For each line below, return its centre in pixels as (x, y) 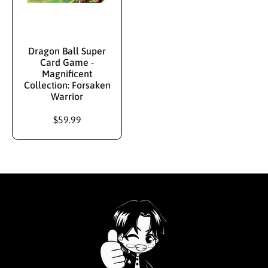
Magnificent (67, 74)
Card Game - (67, 63)
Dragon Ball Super (67, 51)
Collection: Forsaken (67, 85)
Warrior (67, 97)
